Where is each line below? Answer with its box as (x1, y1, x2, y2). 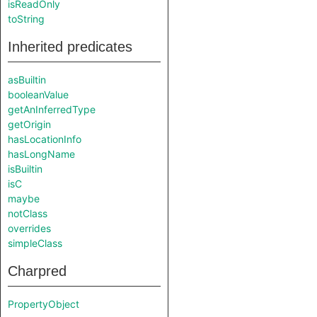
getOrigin (8, 118, 51, 130)
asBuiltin (8, 74, 46, 86)
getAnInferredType (8, 103, 96, 115)
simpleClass (8, 237, 62, 249)
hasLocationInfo (8, 133, 81, 145)
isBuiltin (8, 163, 42, 175)
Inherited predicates (8, 39, 132, 54)
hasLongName (8, 148, 75, 160)
